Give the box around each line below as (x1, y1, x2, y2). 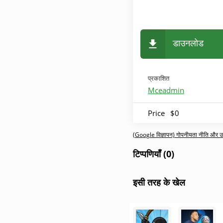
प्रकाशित (148, 74, 169, 83)
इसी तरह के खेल (133, 176, 185, 188)
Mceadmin (148, 85, 184, 95)
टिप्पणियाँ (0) (133, 148, 174, 160)
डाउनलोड (173, 37, 204, 49)
